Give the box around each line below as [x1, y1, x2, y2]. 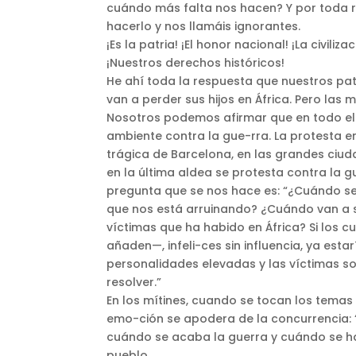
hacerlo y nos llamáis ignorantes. [106, 18, 301, 35]
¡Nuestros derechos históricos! [106, 55, 285, 72]
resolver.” [106, 274, 162, 291]
